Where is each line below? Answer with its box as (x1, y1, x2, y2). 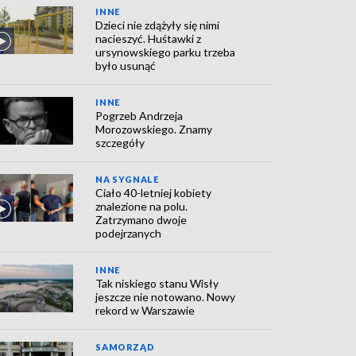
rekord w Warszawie (95, 304, 195, 317)
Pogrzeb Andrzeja (95, 109, 184, 122)
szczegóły (95, 136, 145, 149)
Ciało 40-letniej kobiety (95, 186, 212, 199)
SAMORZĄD (95, 342, 155, 352)
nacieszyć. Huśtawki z (95, 32, 202, 45)
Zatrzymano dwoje (95, 213, 188, 226)
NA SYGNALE (95, 174, 159, 184)
